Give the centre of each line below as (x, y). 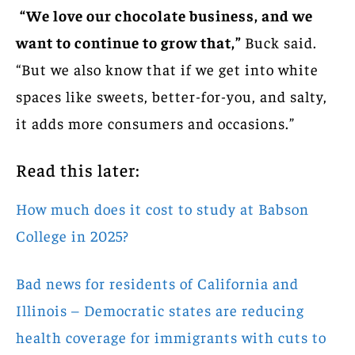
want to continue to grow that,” (130, 42)
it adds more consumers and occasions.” (155, 122)
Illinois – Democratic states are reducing (160, 309)
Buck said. (281, 42)
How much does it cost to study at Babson (162, 208)
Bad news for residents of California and (157, 282)
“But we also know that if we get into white (167, 69)
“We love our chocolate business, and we (166, 15)
